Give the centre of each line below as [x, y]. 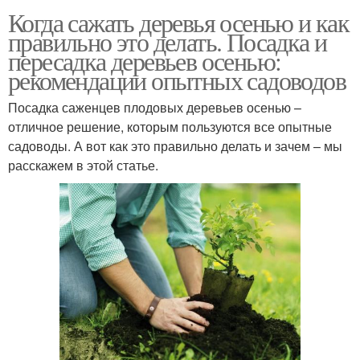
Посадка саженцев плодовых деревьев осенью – [155, 108]
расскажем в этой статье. [83, 166]
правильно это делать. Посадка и [168, 42]
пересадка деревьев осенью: [145, 61]
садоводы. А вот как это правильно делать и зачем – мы [175, 146]
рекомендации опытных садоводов [177, 80]
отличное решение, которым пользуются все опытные [170, 127]
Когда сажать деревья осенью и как [179, 22]
